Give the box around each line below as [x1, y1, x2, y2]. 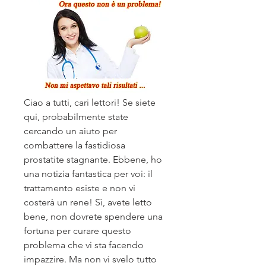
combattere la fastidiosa [24, 140, 125, 151]
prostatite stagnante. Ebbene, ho [24, 154, 162, 166]
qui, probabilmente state [24, 111, 128, 123]
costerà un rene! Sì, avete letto [24, 197, 152, 208]
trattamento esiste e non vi [24, 182, 135, 194]
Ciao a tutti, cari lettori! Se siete [24, 97, 156, 109]
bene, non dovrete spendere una [24, 211, 163, 223]
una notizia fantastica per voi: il [24, 168, 153, 180]
